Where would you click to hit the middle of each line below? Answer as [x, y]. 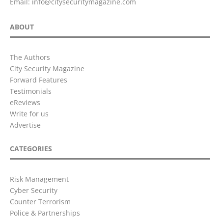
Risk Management [39, 179]
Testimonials [31, 91]
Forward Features [39, 80]
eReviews [25, 103]
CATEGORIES [31, 149]
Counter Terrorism [40, 202]
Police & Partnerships [45, 213]
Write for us [29, 114]
